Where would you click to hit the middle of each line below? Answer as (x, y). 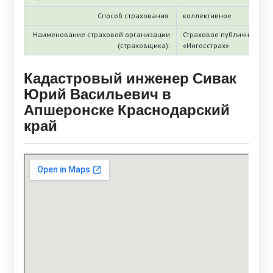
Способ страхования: (134, 15)
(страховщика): (144, 45)
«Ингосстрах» (206, 45)
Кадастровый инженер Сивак (130, 77)
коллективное (207, 15)
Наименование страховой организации (101, 34)
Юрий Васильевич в (97, 93)
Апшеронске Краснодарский (127, 109)
